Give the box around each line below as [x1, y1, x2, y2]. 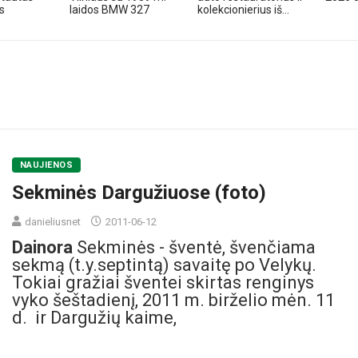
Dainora [12, 237, 73, 257]
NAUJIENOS [20, 159, 73, 170]
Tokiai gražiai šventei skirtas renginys [12, 272, 314, 292]
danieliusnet [25, 215, 81, 228]
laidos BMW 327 [70, 3, 149, 17]
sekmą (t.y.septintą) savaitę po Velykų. [12, 254, 316, 275]
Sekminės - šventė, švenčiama [73, 237, 316, 257]
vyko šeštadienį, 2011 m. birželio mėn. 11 [12, 289, 335, 310]
